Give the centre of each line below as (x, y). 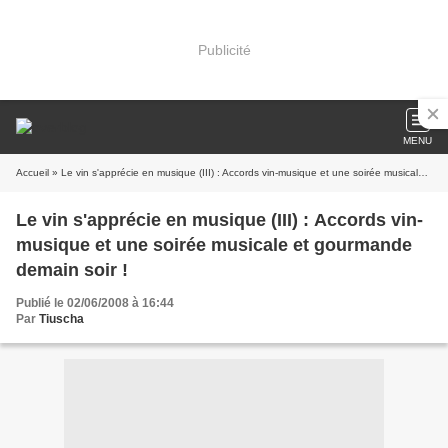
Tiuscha (61, 319)
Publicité (224, 49)
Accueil (32, 172)
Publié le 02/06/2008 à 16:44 (95, 303)
